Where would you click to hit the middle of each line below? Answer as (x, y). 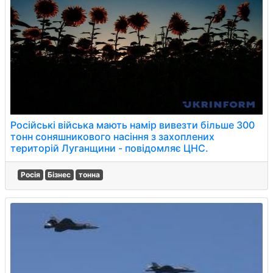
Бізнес (59, 175)
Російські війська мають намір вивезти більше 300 (133, 125)
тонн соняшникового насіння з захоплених (112, 136)
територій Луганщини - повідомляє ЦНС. (109, 148)
